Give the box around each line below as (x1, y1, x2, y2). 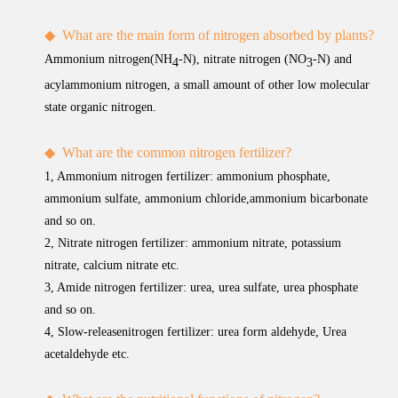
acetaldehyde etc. (44, 346, 131, 361)
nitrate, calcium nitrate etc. (44, 258, 180, 272)
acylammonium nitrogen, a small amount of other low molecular (44, 77, 370, 92)
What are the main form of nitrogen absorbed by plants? (62, 28, 375, 43)
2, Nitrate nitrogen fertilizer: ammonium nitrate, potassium (44, 235, 342, 250)
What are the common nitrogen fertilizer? (62, 144, 292, 160)
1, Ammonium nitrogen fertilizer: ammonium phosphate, (44, 169, 331, 183)
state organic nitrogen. (44, 99, 157, 114)
